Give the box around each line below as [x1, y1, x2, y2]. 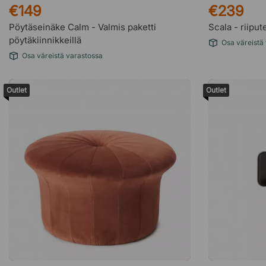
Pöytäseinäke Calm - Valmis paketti [9, 21, 156, 33]
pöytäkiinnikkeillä [9, 34, 81, 46]
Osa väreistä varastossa [22, 51, 103, 60]
